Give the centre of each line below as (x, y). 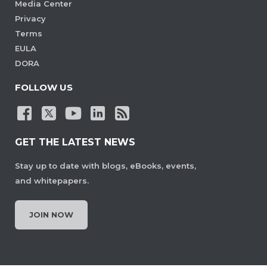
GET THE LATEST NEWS (75, 142)
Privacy (30, 19)
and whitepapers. (52, 181)
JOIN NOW (51, 215)
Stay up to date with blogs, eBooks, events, (105, 166)
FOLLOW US (44, 88)
